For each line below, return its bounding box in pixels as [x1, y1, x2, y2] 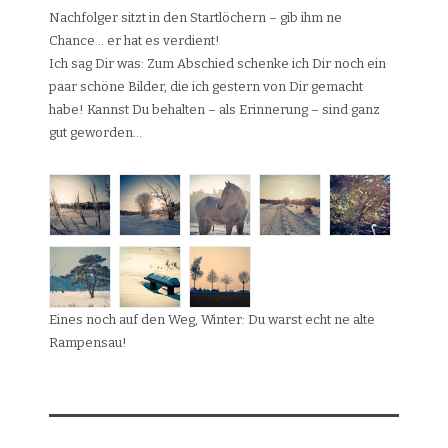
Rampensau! [49, 335, 127, 350]
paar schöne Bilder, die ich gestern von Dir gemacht [49, 79, 363, 94]
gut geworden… [49, 125, 142, 140]
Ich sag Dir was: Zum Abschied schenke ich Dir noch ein [49, 56, 386, 71]
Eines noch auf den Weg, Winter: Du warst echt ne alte [49, 312, 375, 327]
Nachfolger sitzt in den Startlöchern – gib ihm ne [49, 10, 342, 25]
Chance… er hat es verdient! [49, 33, 220, 48]
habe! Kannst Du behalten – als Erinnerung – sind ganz [49, 102, 380, 117]
